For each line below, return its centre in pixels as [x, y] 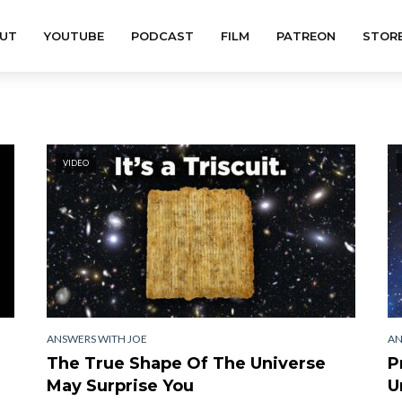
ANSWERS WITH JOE [97, 338]
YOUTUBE [74, 36]
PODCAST [162, 36]
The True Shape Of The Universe [186, 363]
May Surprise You [120, 385]
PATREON [306, 36]
